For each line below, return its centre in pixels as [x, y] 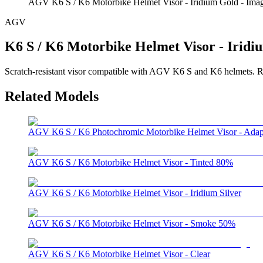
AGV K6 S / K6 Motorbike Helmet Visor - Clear [119, 254]
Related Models [52, 97]
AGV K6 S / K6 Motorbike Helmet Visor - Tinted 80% [131, 163]
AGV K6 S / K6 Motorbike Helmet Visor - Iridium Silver [135, 193]
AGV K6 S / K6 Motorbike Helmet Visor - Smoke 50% [132, 224]
